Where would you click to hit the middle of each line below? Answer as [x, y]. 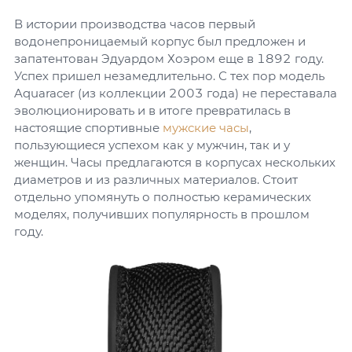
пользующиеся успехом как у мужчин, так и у [152, 145]
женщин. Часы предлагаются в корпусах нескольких [175, 162]
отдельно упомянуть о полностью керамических [163, 197]
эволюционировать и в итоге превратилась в [152, 110]
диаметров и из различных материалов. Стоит [156, 180]
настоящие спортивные [88, 128]
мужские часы [206, 128]
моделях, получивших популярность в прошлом [162, 214]
